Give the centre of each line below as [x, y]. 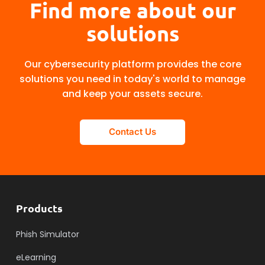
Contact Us [132, 132]
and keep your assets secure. [132, 93]
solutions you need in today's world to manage [132, 79]
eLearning [36, 257]
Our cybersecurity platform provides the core [132, 64]
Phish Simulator [47, 234]
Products [39, 208]
